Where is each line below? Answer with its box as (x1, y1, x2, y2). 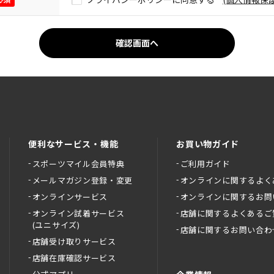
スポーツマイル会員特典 (32, 158, 125, 169)
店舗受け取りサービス (32, 235, 116, 247)
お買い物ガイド (176, 138, 240, 150)
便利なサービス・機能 (28, 138, 119, 150)
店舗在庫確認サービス (32, 252, 116, 264)
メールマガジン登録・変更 (32, 174, 133, 186)
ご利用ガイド (180, 158, 231, 169)
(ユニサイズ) (32, 219, 80, 231)
